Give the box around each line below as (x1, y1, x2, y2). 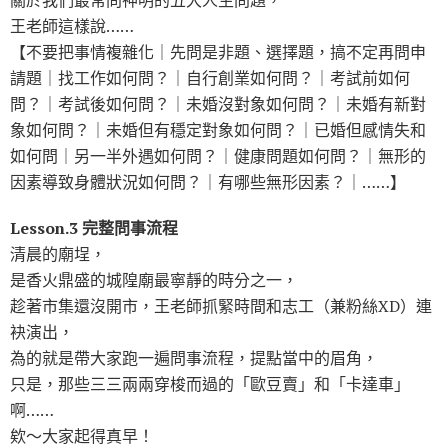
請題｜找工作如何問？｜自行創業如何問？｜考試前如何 (10, 67, 410, 90)
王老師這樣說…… (10, 15, 134, 38)
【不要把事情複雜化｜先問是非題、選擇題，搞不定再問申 (10, 41, 426, 64)
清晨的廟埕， (10, 243, 106, 266)
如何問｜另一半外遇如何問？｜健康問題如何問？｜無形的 (10, 145, 426, 168)
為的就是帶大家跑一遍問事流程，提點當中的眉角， (10, 347, 378, 370)
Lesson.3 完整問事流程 (10, 217, 178, 240)
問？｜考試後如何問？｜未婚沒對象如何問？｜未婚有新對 (10, 93, 426, 116)
